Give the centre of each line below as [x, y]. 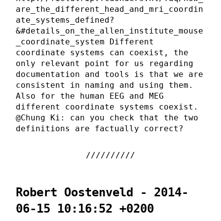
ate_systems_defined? [65, 20]
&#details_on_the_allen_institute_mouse [110, 31]
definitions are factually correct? [100, 129]
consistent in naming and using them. [105, 85]
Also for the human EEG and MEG [90, 96]
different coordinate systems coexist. [107, 107]
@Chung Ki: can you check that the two [107, 118]
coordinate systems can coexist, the [102, 53]
